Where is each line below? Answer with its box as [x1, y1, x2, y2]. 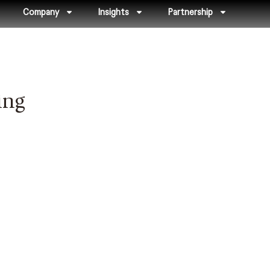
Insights [98, 7, 129, 17]
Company [23, 7, 59, 17]
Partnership [168, 7, 213, 17]
